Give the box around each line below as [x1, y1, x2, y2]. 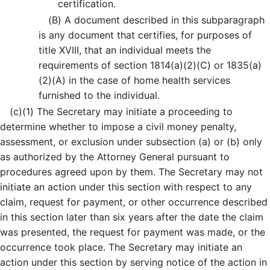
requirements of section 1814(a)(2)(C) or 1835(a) [39, 58, 262, 71]
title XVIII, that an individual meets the [39, 43, 211, 56]
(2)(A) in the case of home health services [39, 74, 230, 86]
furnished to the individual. [39, 89, 160, 101]
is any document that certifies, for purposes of [39, 28, 252, 41]
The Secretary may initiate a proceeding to [34, 105, 233, 118]
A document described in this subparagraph [61, 13, 265, 26]
